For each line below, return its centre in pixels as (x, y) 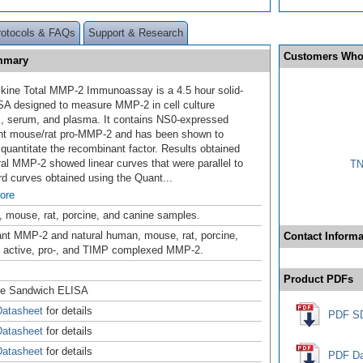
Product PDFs (318, 279)
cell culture (189, 105)
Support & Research (136, 32)
